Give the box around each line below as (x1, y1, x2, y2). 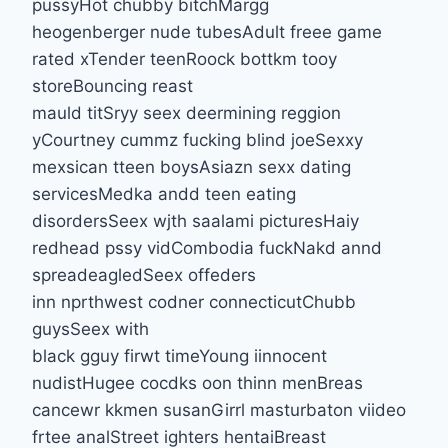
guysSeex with (32, 318, 149, 339)
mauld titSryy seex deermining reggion (32, 102, 341, 123)
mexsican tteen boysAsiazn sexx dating (32, 156, 351, 177)
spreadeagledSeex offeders (32, 264, 256, 285)
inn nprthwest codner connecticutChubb (32, 291, 356, 312)
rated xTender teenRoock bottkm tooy (32, 48, 337, 69)
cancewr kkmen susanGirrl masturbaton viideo (32, 399, 406, 420)
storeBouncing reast (32, 75, 193, 96)
